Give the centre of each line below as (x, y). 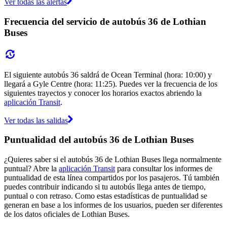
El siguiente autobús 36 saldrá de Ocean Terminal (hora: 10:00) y (108, 74)
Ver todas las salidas (36, 120)
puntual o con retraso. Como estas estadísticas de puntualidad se (106, 196)
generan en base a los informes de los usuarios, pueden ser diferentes (113, 205)
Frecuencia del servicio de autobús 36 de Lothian (105, 21)
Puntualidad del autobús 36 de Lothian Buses (99, 140)
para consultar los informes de (164, 168)
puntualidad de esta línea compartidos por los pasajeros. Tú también (112, 177)
